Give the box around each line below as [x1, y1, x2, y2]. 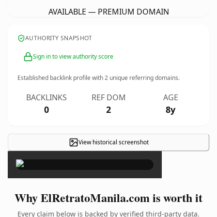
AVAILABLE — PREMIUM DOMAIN [48, 6, 169, 17]
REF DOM [91, 92, 126, 103]
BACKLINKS [26, 92, 67, 103]
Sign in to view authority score [33, 52, 113, 61]
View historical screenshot [78, 138, 149, 146]
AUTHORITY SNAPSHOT [25, 34, 93, 42]
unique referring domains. [108, 74, 180, 82]
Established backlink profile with [17, 74, 105, 82]
